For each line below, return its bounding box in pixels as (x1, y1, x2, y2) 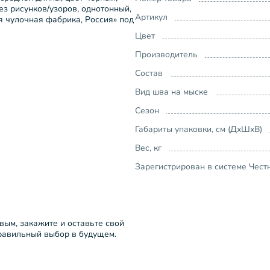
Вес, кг (135, 142, 162, 154)
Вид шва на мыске (135, 86, 208, 98)
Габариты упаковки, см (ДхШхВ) (135, 124, 262, 135)
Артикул (135, 11, 168, 23)
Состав (135, 67, 163, 79)
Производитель (135, 49, 198, 60)
